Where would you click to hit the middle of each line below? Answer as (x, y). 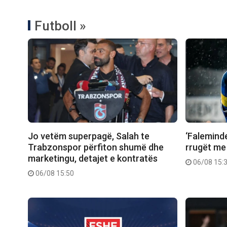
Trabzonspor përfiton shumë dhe (96, 147)
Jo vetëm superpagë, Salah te (89, 136)
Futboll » (60, 26)
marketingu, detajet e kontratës (93, 159)
